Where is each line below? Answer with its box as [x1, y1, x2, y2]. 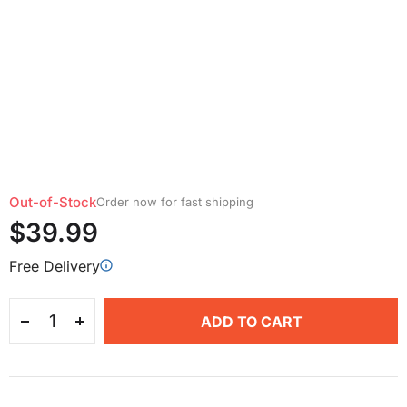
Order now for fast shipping [96, 194, 253, 209]
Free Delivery [9, 257, 100, 275]
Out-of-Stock [9, 194, 96, 211]
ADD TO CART [200, 312, 303, 331]
